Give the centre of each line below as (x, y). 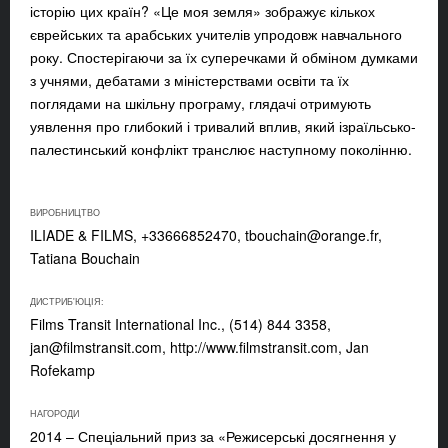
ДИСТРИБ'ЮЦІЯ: (67, 302)
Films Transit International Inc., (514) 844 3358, (180, 324)
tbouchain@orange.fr (311, 235)
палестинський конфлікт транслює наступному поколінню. (221, 149)
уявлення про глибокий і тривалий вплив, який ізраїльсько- (223, 126)
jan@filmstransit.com (96, 347)
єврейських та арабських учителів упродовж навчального (216, 34)
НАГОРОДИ (54, 414)
